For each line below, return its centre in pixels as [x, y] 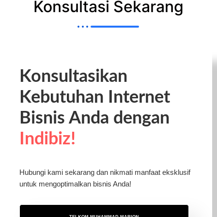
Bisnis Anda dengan [94, 118]
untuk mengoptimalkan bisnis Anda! [75, 184]
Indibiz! [47, 139]
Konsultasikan [73, 76]
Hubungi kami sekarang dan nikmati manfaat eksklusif [105, 172]
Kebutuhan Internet [95, 97]
